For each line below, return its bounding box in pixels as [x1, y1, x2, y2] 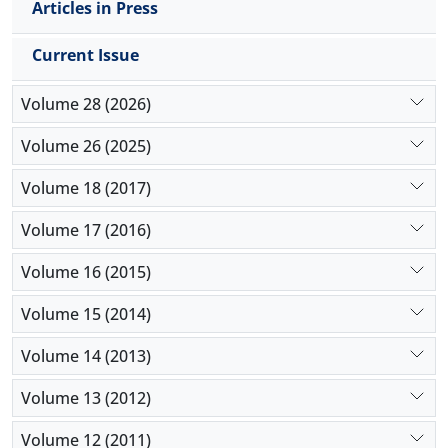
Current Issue [32, 44, 139, 66]
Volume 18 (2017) [21, 176, 151, 199]
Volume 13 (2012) [21, 386, 151, 409]
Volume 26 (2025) [21, 134, 151, 157]
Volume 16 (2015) [21, 260, 151, 283]
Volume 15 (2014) [21, 302, 151, 325]
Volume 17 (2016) [21, 218, 151, 241]
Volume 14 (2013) [21, 344, 151, 367]
